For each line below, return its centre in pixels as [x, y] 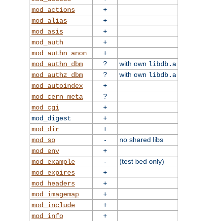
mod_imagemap [55, 195]
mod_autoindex [57, 86]
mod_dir [45, 129]
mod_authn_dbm [57, 64]
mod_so [43, 140]
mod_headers [53, 184]
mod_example [53, 162]
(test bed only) [142, 162]
